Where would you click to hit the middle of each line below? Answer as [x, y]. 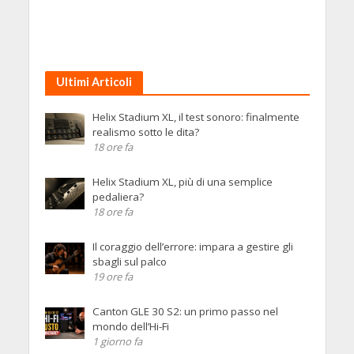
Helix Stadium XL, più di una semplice [182, 181]
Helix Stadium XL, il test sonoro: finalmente [196, 117]
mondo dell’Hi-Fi [130, 326]
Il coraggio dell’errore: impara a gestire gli [192, 246]
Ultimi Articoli [94, 81]
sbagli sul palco [129, 261]
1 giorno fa [117, 341]
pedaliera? [118, 196]
